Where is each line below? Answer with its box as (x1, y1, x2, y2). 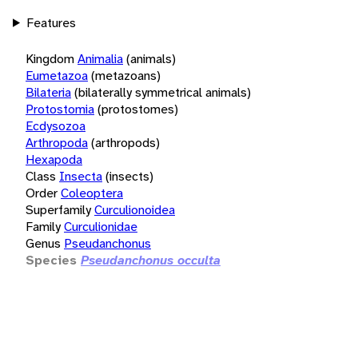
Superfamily (26, 201, 91, 218)
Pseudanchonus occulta (81, 251, 221, 268)
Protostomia (26, 100, 94, 117)
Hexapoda (26, 150, 82, 168)
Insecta (59, 167, 102, 185)
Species (26, 251, 77, 268)
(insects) (105, 167, 153, 185)
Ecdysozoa (26, 117, 86, 134)
